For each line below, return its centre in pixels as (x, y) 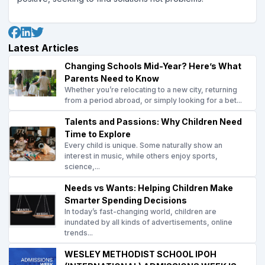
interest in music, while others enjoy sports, (141, 156)
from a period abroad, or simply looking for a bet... (153, 100)
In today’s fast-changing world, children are (140, 211)
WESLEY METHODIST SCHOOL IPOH (140, 254)
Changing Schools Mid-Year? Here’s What (153, 66)
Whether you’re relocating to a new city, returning (151, 90)
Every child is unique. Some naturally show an (143, 145)
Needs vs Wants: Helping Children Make (149, 188)
